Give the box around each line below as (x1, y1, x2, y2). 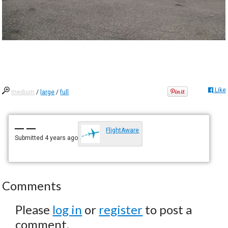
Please (15, 202, 53, 217)
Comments (2, 178, 62, 193)
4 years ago (45, 134, 78, 141)
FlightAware (106, 126, 139, 134)
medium (11, 88, 35, 96)
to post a (142, 202, 192, 217)
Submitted (15, 134, 45, 141)
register (99, 202, 143, 217)
